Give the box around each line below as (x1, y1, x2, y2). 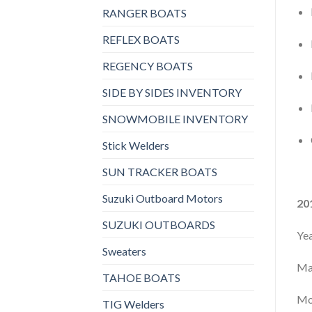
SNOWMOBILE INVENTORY (102, 111, 248, 125)
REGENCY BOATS (102, 58, 193, 72)
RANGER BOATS (102, 6, 187, 19)
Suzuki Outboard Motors (102, 191, 223, 205)
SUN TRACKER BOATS (102, 164, 217, 178)
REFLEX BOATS (102, 32, 180, 46)
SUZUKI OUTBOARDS (102, 217, 215, 231)
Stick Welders (102, 138, 169, 152)
